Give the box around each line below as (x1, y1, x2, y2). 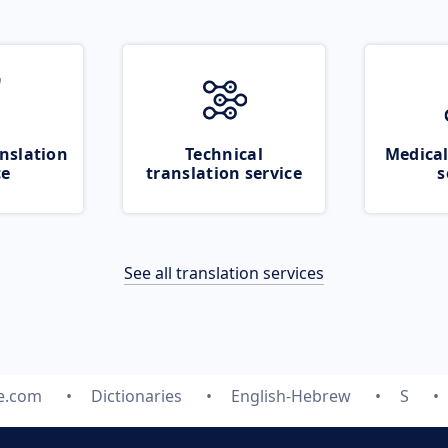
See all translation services (124, 262, 324, 284)
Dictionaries (91, 385, 182, 407)
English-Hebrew (231, 385, 351, 407)
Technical (185, 143, 263, 165)
